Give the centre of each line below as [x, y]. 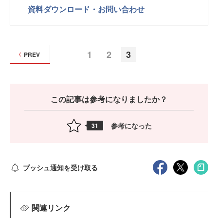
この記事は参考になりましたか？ [109, 99]
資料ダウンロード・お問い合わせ [86, 9]
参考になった [131, 125]
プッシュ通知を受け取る [60, 167]
